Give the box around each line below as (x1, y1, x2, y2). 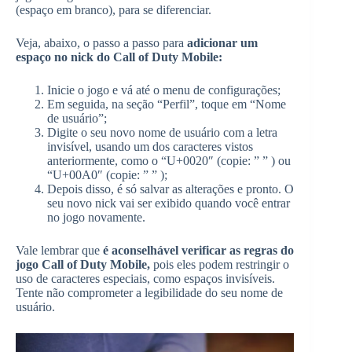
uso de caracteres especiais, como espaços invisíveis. (16, 272, 275, 286)
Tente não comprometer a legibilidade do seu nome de (16, 286, 283, 300)
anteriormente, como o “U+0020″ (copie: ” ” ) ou (47, 154, 291, 168)
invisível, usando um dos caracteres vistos (47, 140, 253, 154)
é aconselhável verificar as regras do (103, 244, 294, 258)
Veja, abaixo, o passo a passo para (16, 36, 187, 50)
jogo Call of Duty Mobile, (16, 258, 150, 272)
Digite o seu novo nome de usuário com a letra (47, 126, 277, 140)
